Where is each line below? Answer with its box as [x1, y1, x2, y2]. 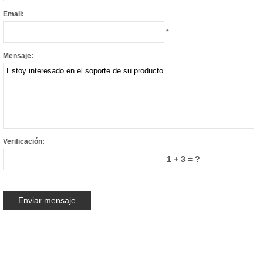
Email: [3, 10, 24, 18]
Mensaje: [3, 52, 33, 60]
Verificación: [3, 137, 45, 146]
